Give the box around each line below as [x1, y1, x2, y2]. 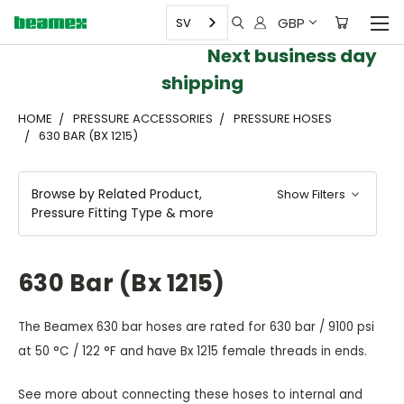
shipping [161, 70, 243, 96]
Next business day [27, 43, 377, 69]
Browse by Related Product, [32, 185, 202, 203]
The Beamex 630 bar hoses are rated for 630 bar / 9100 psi [18, 318, 374, 335]
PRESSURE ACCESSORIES [73, 110, 213, 127]
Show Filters [277, 186, 349, 203]
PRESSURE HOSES [234, 110, 332, 127]
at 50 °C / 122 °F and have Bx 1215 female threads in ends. [18, 343, 367, 360]
